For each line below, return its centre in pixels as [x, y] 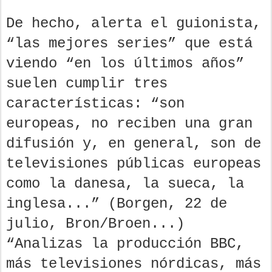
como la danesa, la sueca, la [125, 183]
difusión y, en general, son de [134, 143]
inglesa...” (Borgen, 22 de [117, 203]
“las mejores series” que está [129, 43]
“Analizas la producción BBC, [125, 243]
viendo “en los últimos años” [125, 63]
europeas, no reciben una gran [129, 123]
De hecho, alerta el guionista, [134, 23]
